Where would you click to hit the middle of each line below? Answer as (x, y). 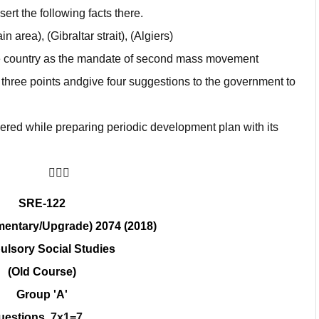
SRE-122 (42, 203)
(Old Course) (42, 271)
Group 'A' (42, 294)
